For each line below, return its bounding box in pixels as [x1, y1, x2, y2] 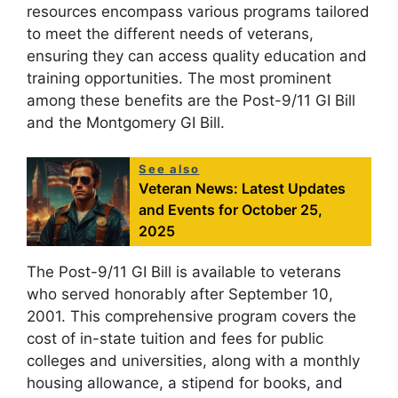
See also [139, 161, 200, 176]
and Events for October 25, [139, 200, 323, 219]
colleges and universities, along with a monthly [27, 351, 360, 370]
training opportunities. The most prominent [27, 69, 331, 88]
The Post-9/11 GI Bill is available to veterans [27, 262, 341, 281]
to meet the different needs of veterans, [27, 25, 314, 44]
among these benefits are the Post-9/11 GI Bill [27, 92, 355, 110]
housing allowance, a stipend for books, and [27, 373, 343, 392]
